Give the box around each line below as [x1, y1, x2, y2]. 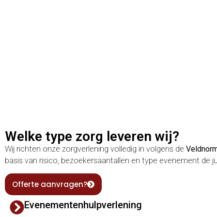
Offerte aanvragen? [12, 179, 87, 190]
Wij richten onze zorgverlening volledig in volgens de [5, 144, 186, 154]
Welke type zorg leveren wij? [5, 128, 179, 145]
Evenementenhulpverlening [24, 199, 142, 211]
